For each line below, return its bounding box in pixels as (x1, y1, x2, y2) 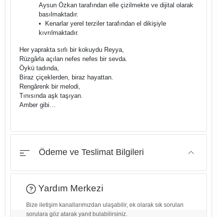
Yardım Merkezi (36, 183, 103, 193)
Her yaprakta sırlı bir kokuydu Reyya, (19, 46, 124, 54)
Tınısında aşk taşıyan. (19, 92, 83, 100)
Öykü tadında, (19, 64, 60, 72)
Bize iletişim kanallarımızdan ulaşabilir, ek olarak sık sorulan (26, 201, 184, 208)
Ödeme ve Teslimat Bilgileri (36, 147, 144, 157)
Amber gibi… (19, 101, 56, 109)
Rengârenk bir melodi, (19, 83, 81, 91)
